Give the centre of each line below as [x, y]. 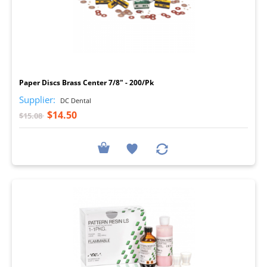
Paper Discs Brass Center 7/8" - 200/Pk [86, 82]
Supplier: [37, 99]
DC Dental [75, 100]
